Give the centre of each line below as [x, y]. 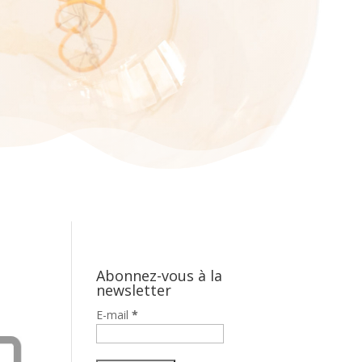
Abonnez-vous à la [160, 276]
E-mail [114, 315]
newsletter [134, 290]
